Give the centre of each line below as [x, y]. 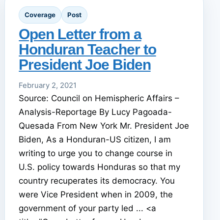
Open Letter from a [80, 34]
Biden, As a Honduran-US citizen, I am [95, 139]
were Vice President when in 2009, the [96, 194]
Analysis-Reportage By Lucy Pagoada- [96, 112]
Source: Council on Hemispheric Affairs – [99, 98]
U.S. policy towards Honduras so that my [100, 167]
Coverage [40, 15]
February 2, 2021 [48, 85]
